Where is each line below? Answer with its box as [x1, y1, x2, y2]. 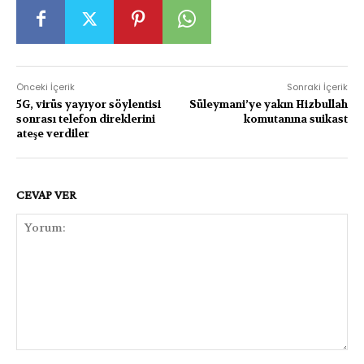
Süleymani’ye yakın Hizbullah [188, 97, 348, 111]
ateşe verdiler [16, 126, 89, 141]
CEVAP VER [16, 187, 76, 201]
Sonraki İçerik [286, 80, 348, 93]
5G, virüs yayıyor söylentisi [16, 97, 161, 111]
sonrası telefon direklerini [16, 111, 155, 126]
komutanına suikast [243, 111, 348, 126]
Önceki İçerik [16, 80, 75, 93]
